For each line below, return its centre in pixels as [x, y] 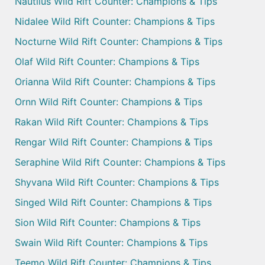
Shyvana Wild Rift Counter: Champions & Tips [117, 182]
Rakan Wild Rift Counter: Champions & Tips [112, 122]
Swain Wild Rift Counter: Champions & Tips [111, 243]
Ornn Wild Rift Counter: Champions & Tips [109, 102]
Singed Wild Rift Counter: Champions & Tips [113, 203]
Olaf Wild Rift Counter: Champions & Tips [107, 62]
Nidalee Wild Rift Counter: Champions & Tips [115, 22]
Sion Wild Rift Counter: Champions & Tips [108, 223]
